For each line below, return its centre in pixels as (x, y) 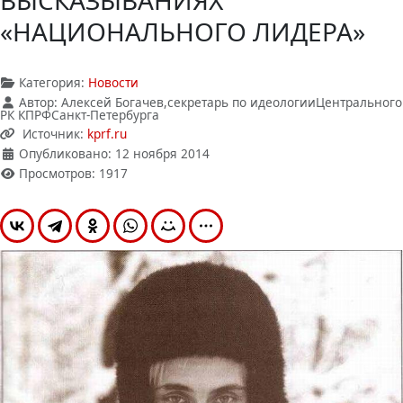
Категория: (52, 82)
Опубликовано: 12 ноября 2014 (114, 153)
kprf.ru (107, 134)
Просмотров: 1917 (73, 173)
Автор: (38, 102)
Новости (113, 82)
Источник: (55, 134)
